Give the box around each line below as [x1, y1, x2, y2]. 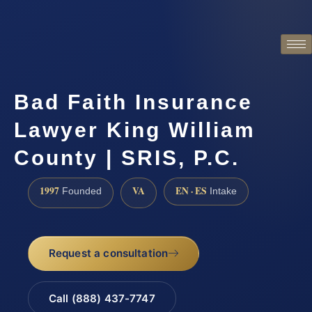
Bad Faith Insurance [14, 91, 253, 114]
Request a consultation [48, 246, 169, 260]
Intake [207, 186, 237, 197]
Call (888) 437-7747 [48, 291, 155, 305]
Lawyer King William [14, 118, 256, 142]
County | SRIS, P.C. [14, 146, 240, 170]
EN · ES [175, 184, 207, 198]
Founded [59, 186, 102, 197]
